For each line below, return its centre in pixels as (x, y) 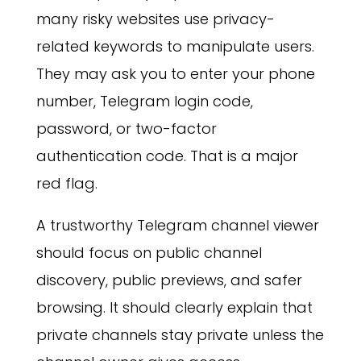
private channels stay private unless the (180, 335)
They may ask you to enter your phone (175, 74)
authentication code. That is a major (167, 156)
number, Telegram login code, (144, 102)
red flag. (66, 184)
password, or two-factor (126, 129)
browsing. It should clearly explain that (174, 308)
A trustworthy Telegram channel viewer (177, 226)
